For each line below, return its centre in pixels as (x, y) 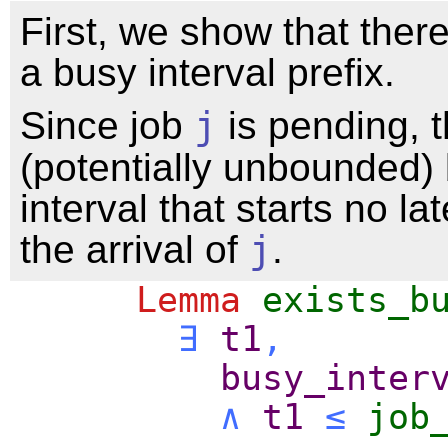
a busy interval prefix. (207, 72)
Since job (107, 125)
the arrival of (134, 249)
